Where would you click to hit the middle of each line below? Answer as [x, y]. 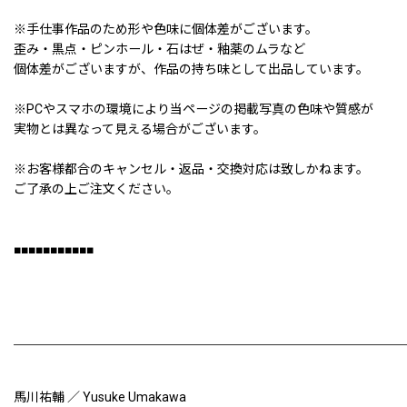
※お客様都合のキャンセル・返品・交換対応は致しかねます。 [191, 169]
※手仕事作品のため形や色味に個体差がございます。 [166, 30]
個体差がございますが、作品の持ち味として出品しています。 [191, 69]
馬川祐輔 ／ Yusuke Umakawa [100, 397]
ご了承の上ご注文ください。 [96, 189]
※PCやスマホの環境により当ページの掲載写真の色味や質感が [194, 109]
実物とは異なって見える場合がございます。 [140, 129]
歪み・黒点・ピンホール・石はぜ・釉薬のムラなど [159, 50]
